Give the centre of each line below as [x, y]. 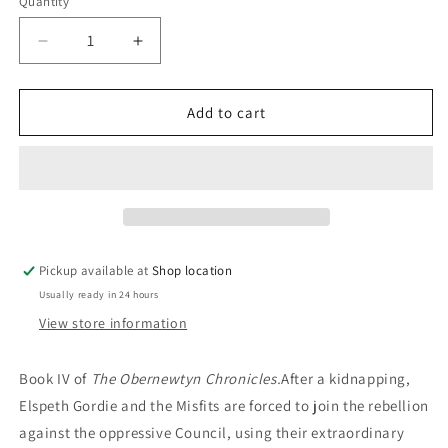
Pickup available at [96, 271]
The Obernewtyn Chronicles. [186, 379]
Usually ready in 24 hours [99, 295]
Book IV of [55, 379]
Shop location [192, 271]
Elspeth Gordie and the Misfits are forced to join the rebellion [224, 406]
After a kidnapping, [346, 379]
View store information [113, 323]
